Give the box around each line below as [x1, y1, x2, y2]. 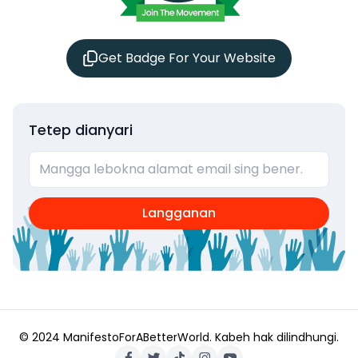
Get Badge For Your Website [97, 48, 276, 67]
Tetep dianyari [29, 119, 133, 140]
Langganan [141, 203, 216, 222]
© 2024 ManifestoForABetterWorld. [19, 328, 212, 345]
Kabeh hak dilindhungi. [215, 328, 339, 345]
